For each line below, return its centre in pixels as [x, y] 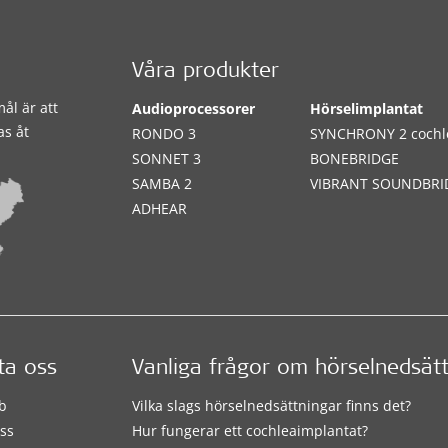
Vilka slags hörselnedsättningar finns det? [272, 406]
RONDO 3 [164, 133]
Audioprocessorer [194, 108]
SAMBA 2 [162, 183]
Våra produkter [206, 72]
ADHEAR [160, 208]
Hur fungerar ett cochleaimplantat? [250, 431]
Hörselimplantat [367, 108]
